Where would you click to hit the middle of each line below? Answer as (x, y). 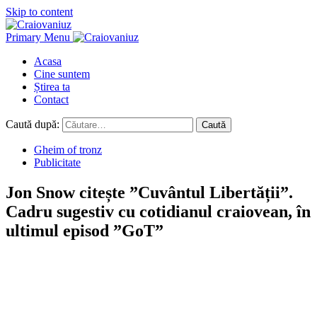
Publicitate (57, 162)
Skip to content (39, 12)
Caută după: (33, 124)
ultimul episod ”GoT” (85, 230)
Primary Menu (38, 37)
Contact (51, 99)
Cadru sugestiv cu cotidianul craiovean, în (158, 211)
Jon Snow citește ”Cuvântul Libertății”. (149, 192)
